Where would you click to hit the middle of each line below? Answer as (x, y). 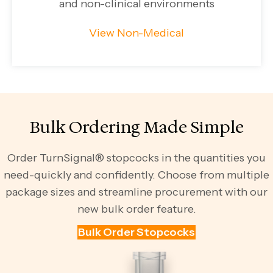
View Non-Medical (136, 33)
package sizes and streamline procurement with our (136, 192)
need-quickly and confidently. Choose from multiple (136, 175)
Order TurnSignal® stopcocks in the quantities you (136, 158)
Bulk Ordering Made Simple (136, 127)
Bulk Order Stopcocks (136, 232)
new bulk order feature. (136, 209)
